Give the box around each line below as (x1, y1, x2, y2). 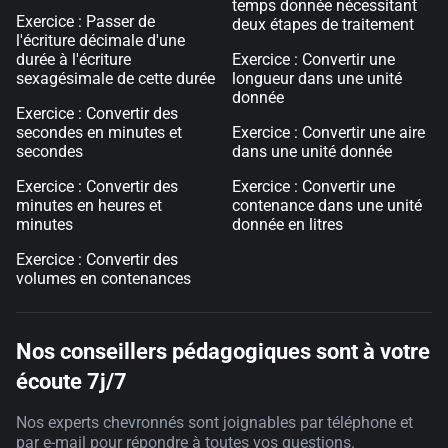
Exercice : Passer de (16, 12, 155, 31)
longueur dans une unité (232, 69, 402, 88)
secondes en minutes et (16, 123, 182, 142)
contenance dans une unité (232, 196, 422, 215)
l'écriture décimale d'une (16, 31, 185, 50)
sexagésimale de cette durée (16, 69, 215, 88)
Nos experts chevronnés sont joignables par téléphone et (16, 413, 413, 432)
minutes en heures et (16, 196, 162, 215)
